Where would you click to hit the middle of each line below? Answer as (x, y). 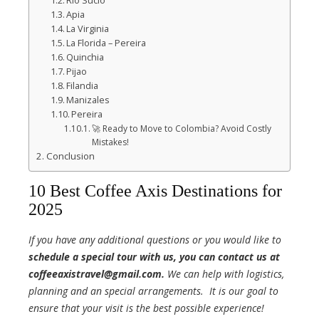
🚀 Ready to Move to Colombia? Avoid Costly (182, 128)
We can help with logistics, (224, 273)
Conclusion (70, 156)
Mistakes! (111, 142)
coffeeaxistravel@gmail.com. (96, 273)
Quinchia (85, 57)
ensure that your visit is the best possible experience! (146, 308)
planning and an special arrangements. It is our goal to (153, 291)
